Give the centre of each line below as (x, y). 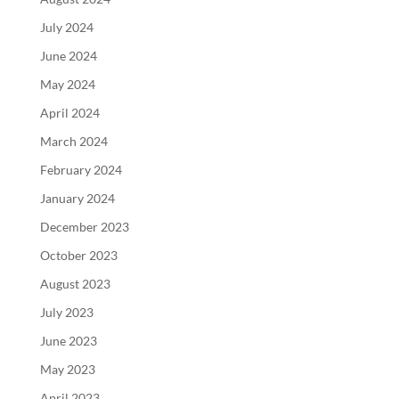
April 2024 (69, 112)
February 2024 (81, 169)
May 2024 (67, 84)
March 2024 (73, 141)
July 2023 (66, 312)
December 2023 (84, 226)
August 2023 (75, 283)
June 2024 (68, 55)
